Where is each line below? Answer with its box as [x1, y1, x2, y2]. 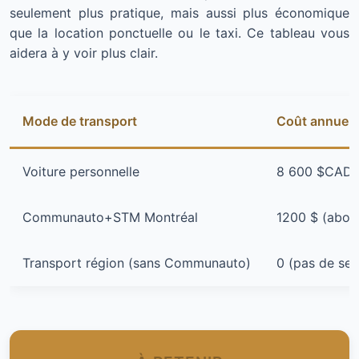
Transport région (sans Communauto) [22, 255, 251, 272]
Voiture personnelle [22, 163, 139, 180]
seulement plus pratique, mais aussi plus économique [10, 5, 349, 22]
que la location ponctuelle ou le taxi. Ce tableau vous [10, 25, 349, 42]
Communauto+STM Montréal [22, 209, 198, 226]
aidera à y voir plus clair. [10, 45, 158, 62]
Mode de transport [22, 113, 137, 130]
